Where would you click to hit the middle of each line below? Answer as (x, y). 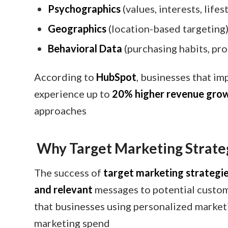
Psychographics (84, 9)
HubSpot (116, 77)
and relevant (63, 189)
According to (65, 77)
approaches (60, 110)
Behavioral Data (85, 48)
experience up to (73, 94)
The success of (69, 173)
